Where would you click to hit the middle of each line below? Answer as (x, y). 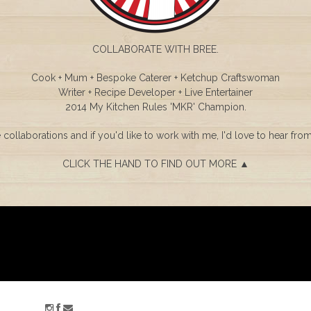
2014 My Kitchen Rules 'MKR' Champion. (155, 107)
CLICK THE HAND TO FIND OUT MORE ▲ (155, 164)
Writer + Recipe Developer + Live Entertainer (155, 92)
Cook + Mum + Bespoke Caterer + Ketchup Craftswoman (155, 78)
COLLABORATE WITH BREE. (155, 49)
